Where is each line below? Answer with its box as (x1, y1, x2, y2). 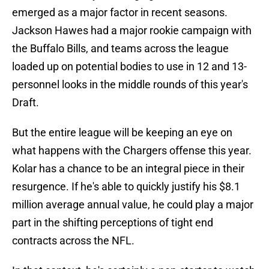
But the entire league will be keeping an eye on (12, 126, 232, 139)
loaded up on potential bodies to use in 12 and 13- (12, 60, 247, 73)
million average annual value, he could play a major (12, 198, 253, 211)
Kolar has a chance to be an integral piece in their (12, 162, 244, 175)
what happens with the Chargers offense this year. (12, 144, 252, 157)
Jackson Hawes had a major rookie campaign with (12, 24, 252, 37)
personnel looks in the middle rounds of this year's (12, 78, 248, 91)
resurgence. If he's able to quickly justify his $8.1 (12, 180, 240, 193)
